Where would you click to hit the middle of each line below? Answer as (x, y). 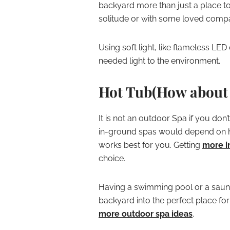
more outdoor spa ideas (146, 214)
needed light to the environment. (159, 61)
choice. (112, 158)
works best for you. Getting (150, 145)
